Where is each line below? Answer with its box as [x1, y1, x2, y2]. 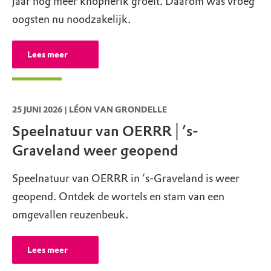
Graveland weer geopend [12, 141, 178, 159]
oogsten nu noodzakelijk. [12, 12, 131, 26]
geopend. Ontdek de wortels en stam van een [12, 190, 224, 204]
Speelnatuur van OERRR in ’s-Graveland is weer [12, 172, 240, 186]
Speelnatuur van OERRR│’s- [12, 122, 198, 140]
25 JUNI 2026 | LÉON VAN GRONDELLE [12, 104, 167, 115]
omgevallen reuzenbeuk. [12, 208, 128, 222]
